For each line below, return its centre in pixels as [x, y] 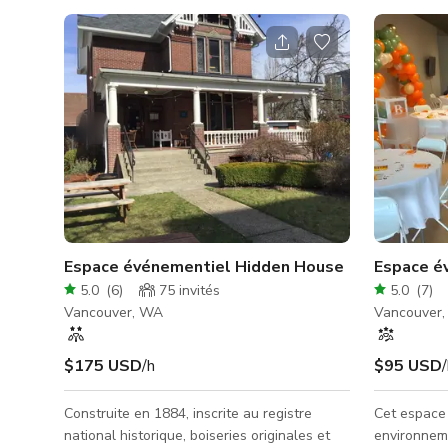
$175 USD [103, 365]
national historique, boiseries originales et [197, 435]
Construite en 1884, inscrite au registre [188, 413]
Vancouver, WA [113, 312]
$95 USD [408, 365]
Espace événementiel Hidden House [204, 266]
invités [197, 290]
